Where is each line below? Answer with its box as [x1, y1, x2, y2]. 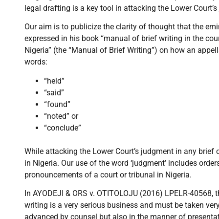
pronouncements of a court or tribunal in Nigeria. [24, 170, 192, 179]
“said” [44, 88, 64, 97]
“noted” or [44, 111, 78, 121]
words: [24, 57, 47, 67]
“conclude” [44, 123, 81, 132]
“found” [44, 99, 70, 109]
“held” [44, 76, 65, 86]
